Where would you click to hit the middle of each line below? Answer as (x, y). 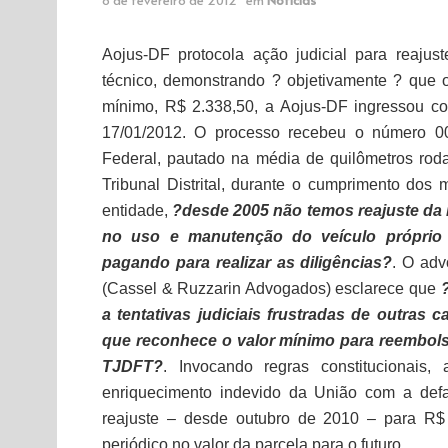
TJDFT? (132, 366)
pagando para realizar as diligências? (247, 262)
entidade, (137, 210)
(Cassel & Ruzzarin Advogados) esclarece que (271, 288)
